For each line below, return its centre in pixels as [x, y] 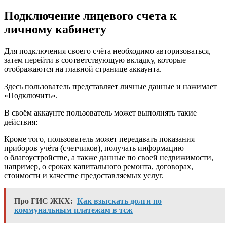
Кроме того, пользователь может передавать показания [99, 139]
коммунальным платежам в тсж [73, 210]
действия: [21, 122]
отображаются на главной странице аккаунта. [83, 69]
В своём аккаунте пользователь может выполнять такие [100, 112]
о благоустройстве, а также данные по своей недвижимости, [109, 157]
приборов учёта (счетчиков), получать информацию [94, 148]
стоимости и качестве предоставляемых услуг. [84, 175]
